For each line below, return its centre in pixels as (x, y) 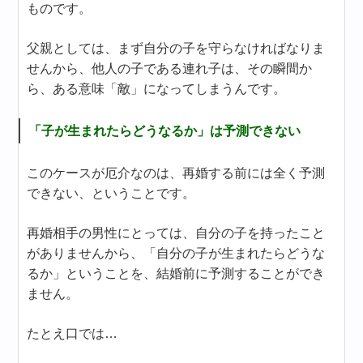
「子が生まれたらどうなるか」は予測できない (165, 130)
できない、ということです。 (111, 193)
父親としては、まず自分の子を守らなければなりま (176, 48)
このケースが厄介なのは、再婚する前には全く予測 (176, 173)
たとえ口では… (73, 333)
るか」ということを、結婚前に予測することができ (176, 273)
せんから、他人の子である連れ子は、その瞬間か (170, 68)
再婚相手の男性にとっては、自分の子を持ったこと (176, 233)
